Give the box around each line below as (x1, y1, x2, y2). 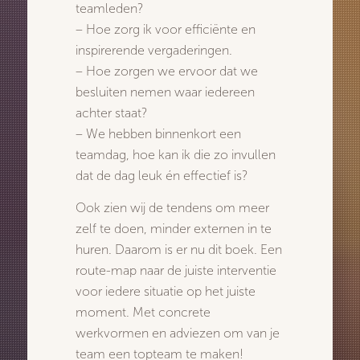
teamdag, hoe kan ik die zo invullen (76, 146, 276, 162)
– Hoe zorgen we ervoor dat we (76, 63, 258, 79)
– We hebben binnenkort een (76, 125, 241, 141)
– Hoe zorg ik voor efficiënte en (76, 21, 256, 37)
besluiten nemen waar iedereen (76, 84, 255, 100)
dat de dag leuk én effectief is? (76, 167, 248, 183)
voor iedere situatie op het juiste (76, 283, 256, 299)
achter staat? (76, 104, 148, 121)
